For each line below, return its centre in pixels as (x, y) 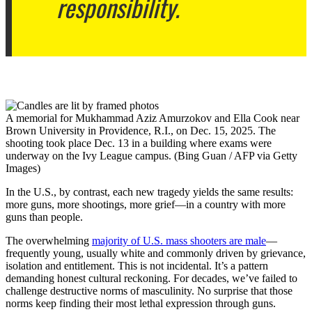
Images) (23, 168)
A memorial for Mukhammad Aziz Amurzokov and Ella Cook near (153, 118)
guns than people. (44, 217)
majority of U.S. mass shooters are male (179, 240)
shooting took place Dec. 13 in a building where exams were (139, 143)
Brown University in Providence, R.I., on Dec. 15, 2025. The (141, 130)
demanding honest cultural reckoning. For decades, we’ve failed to (151, 278)
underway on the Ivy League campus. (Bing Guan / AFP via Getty (151, 155)
